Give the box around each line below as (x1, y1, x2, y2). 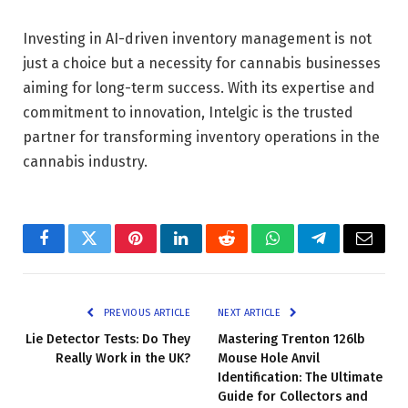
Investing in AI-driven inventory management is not (23, 29, 372, 47)
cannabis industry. (23, 152, 148, 170)
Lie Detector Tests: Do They (25, 331, 190, 347)
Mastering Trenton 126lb (218, 331, 365, 347)
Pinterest (134, 243, 192, 260)
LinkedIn (179, 243, 240, 260)
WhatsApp (270, 243, 342, 260)
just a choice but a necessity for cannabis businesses (23, 54, 381, 72)
